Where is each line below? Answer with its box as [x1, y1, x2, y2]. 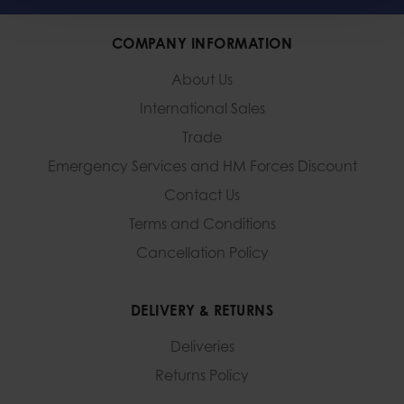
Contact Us [164, 186, 240, 205]
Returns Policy [155, 366, 249, 385]
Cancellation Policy [135, 243, 269, 262]
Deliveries [170, 337, 234, 356]
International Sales [139, 99, 265, 118]
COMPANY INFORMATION [111, 34, 293, 53]
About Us [171, 70, 233, 89]
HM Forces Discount [222, 157, 357, 176]
